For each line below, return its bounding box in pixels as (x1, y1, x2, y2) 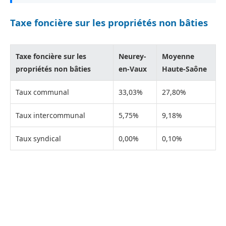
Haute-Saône (162, 64, 207, 74)
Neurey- (119, 51, 146, 62)
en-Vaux (119, 64, 147, 74)
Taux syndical (16, 134, 61, 144)
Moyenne (162, 51, 194, 62)
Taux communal (16, 87, 69, 97)
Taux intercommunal (16, 110, 85, 121)
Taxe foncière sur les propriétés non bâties (10, 16, 208, 29)
